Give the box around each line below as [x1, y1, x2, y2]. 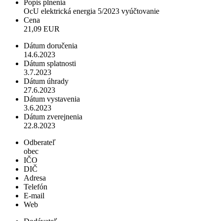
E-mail [24, 191, 44, 200]
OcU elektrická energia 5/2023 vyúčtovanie [24, 7, 159, 16]
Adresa [24, 174, 46, 183]
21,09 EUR [24, 25, 60, 34]
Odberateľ [24, 138, 56, 147]
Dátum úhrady [24, 77, 69, 86]
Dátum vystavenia [24, 95, 80, 104]
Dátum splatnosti [24, 59, 76, 68]
